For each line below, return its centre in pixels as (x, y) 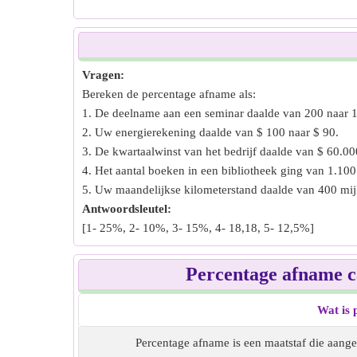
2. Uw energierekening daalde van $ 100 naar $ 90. (210, 132)
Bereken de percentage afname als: (169, 94)
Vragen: (103, 75)
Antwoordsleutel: (127, 209)
